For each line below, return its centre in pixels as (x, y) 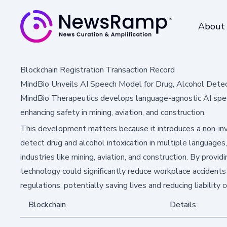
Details (183, 204)
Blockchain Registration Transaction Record (98, 70)
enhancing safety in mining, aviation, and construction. (113, 112)
